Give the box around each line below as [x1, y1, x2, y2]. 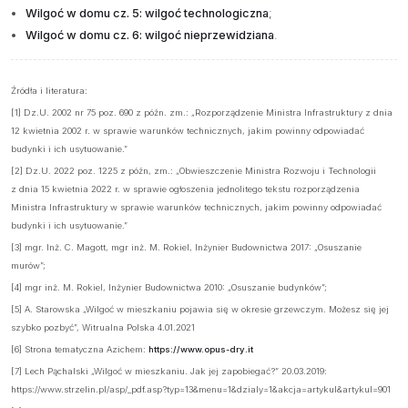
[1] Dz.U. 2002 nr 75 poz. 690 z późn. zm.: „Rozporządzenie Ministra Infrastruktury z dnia [11, 107, 393, 117]
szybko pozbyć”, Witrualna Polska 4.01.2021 [11, 321, 195, 332]
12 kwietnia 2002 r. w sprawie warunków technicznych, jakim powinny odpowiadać [11, 125, 364, 136]
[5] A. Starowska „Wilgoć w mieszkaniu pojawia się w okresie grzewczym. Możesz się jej [11, 303, 389, 314]
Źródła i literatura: [11, 85, 87, 96]
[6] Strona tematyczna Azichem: [11, 343, 148, 354]
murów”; [11, 260, 46, 270]
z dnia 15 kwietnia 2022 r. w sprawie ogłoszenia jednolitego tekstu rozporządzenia [11, 183, 360, 194]
